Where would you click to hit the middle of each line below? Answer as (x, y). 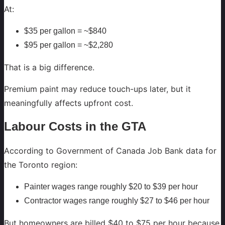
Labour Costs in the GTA (75, 127)
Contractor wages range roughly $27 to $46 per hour (117, 201)
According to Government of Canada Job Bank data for (110, 151)
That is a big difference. (49, 68)
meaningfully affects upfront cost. (69, 103)
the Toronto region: (41, 165)
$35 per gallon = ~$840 (65, 31)
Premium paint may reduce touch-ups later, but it (97, 89)
